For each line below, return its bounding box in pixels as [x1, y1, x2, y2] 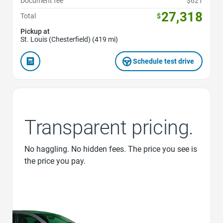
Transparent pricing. [24, 116, 194, 140]
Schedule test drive [133, 57, 195, 66]
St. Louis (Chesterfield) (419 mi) [20, 35, 118, 44]
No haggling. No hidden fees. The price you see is [24, 144, 197, 154]
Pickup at [20, 27, 50, 36]
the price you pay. [24, 156, 86, 166]
